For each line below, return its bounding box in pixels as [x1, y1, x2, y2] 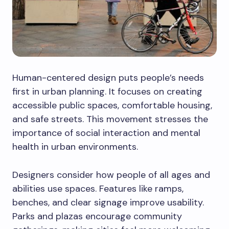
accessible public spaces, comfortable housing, [12, 99, 212, 112]
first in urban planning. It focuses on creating [12, 85, 202, 98]
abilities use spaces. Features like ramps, [12, 182, 184, 195]
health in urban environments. [12, 141, 138, 153]
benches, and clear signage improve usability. [12, 196, 204, 209]
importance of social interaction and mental [12, 127, 200, 140]
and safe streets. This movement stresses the [12, 113, 208, 126]
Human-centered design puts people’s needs [12, 72, 204, 84]
